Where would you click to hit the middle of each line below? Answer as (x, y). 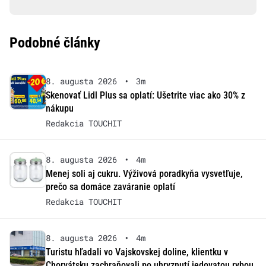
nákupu (59, 109)
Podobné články (55, 43)
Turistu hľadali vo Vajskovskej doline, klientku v (137, 252)
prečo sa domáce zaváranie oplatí (110, 187)
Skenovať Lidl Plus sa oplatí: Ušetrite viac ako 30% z (145, 96)
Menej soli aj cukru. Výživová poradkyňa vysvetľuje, (144, 174)
